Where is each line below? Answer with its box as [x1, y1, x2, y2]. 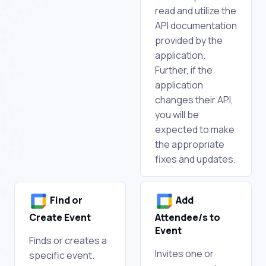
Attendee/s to [155, 210, 220, 224]
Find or [48, 194, 83, 207]
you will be [155, 107, 199, 121]
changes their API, [155, 93, 233, 106]
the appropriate [155, 137, 224, 151]
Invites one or [155, 246, 214, 260]
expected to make [155, 122, 235, 136]
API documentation [155, 18, 237, 32]
